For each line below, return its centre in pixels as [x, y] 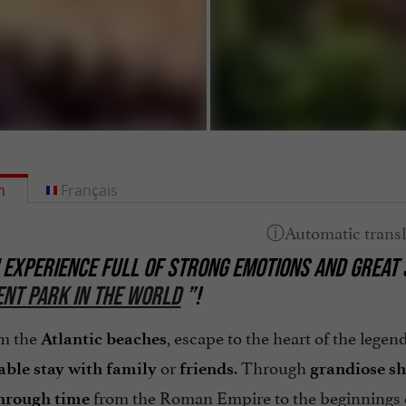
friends [206, 369]
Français [90, 190]
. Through [271, 367]
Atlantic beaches [103, 339]
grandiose [347, 369]
